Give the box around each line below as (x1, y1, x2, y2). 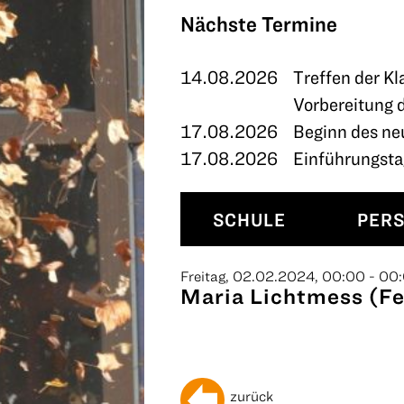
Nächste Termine (180, 11, 337, 36)
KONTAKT (9, 36, 103, 62)
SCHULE (213, 208, 286, 230)
